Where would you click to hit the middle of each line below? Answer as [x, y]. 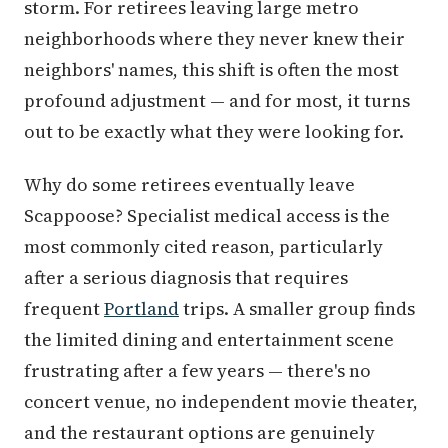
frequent [64, 309]
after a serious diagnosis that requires [186, 278]
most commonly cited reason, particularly [203, 247]
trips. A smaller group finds [297, 309]
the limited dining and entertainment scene [209, 340]
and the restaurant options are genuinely [199, 433]
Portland [141, 309]
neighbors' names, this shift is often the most [211, 70]
